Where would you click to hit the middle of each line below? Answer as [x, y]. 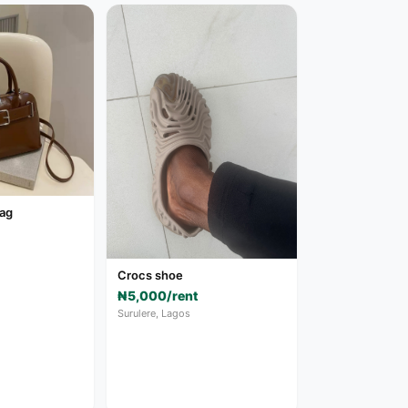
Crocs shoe [151, 275]
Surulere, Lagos [154, 313]
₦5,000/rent [158, 295]
